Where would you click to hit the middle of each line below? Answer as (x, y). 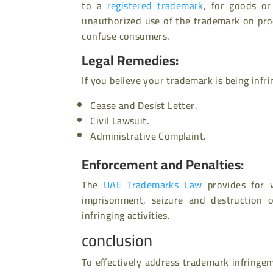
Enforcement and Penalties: (163, 165)
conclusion (117, 241)
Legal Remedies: (130, 61)
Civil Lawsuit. (120, 121)
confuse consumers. (126, 36)
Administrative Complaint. (148, 136)
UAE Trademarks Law (153, 185)
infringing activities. (126, 215)
